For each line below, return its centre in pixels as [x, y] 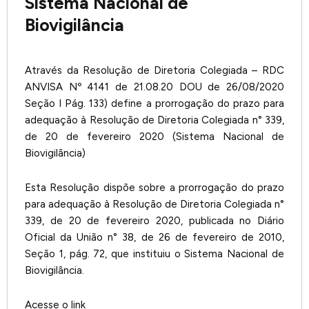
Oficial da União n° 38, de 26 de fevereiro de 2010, [154, 238]
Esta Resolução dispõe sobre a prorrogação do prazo [154, 188]
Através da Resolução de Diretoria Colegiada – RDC [154, 70]
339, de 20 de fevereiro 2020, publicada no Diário [154, 221]
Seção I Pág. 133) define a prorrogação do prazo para [154, 103]
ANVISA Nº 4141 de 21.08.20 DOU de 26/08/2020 [154, 87]
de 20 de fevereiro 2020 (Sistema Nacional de [154, 136]
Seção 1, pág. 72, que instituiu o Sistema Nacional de [154, 254]
